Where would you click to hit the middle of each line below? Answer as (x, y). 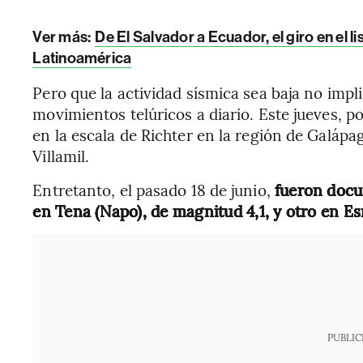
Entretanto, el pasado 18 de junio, (154, 189)
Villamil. (61, 155)
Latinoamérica (82, 58)
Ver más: (63, 36)
